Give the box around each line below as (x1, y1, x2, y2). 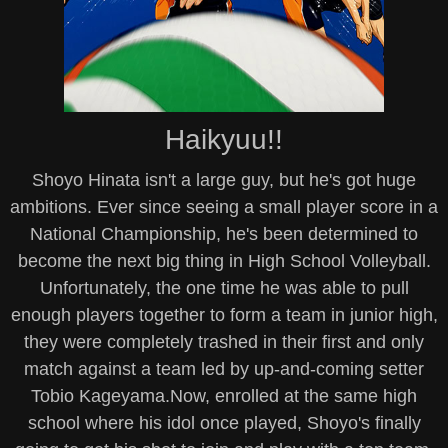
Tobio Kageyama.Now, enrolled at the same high (31, 386, 417, 406)
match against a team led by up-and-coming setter (24, 359, 424, 379)
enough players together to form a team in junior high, (10, 305, 438, 325)
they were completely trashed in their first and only (24, 332, 424, 352)
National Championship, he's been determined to (30, 224, 418, 244)
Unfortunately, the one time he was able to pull (39, 278, 409, 298)
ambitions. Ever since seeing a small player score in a (10, 197, 438, 217)
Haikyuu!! (165, 124, 283, 155)
